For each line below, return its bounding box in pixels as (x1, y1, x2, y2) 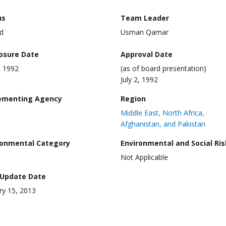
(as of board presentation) (121, 63, 206, 73)
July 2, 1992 (121, 74, 158, 84)
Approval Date (121, 49, 173, 59)
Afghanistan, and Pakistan (121, 119, 205, 129)
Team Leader (121, 13, 169, 23)
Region (121, 93, 146, 103)
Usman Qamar (121, 27, 168, 37)
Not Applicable (121, 152, 168, 162)
